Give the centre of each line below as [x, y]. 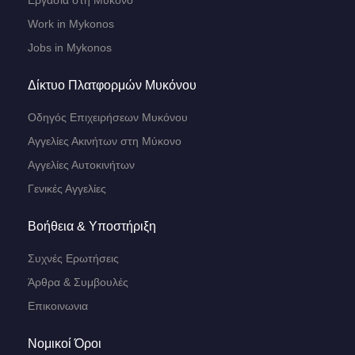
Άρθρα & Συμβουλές [78, 282]
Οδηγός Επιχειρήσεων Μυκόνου [108, 117]
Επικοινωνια [58, 306]
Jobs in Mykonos [70, 48]
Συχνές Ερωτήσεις [73, 258]
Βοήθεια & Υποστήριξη [92, 226]
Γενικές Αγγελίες [67, 189]
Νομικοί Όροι [65, 344]
